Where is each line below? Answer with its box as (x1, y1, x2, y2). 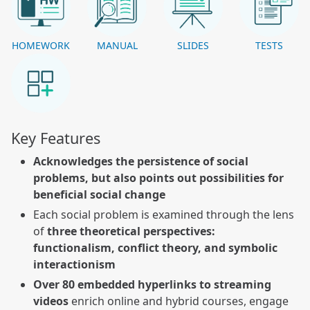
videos (33, 293, 69, 309)
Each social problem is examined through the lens (33, 207, 294, 223)
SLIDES (177, 39, 209, 53)
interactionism (33, 257, 116, 273)
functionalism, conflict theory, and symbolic (33, 240, 277, 256)
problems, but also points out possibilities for (33, 170, 284, 186)
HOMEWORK (12, 39, 70, 53)
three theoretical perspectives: (47, 224, 215, 239)
